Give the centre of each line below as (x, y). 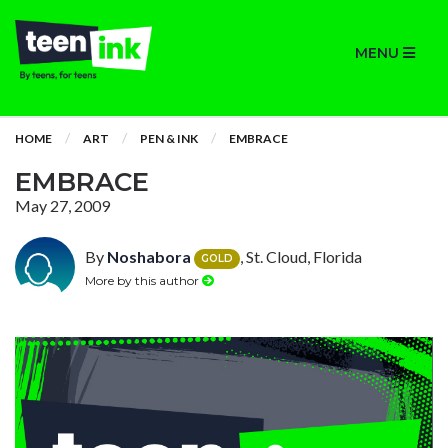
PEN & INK (169, 138)
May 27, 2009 (62, 205)
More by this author (143, 280)
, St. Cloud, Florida (301, 256)
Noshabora (149, 256)
